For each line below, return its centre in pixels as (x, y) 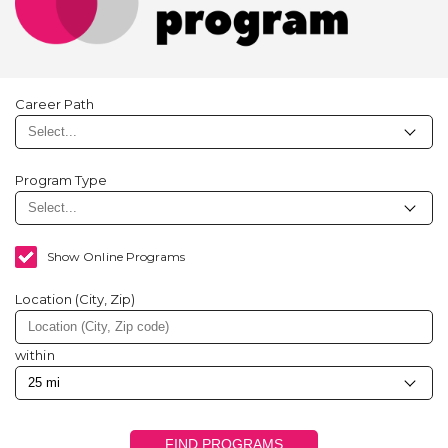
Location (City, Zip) (75, 299)
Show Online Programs (116, 256)
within (35, 355)
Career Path (54, 104)
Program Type (61, 180)
